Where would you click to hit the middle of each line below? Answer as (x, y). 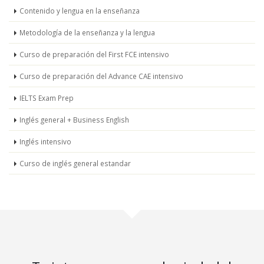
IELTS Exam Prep (47, 98)
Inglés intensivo (45, 142)
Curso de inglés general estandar (75, 164)
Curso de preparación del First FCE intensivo (94, 55)
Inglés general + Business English (74, 120)
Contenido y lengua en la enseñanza (80, 11)
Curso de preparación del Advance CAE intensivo (101, 76)
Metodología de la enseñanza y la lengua (87, 33)
